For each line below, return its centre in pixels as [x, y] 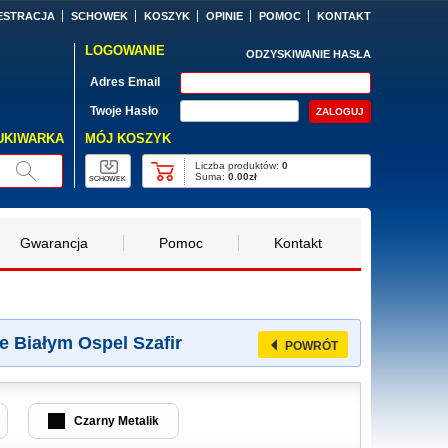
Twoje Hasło [123, 110]
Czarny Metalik [114, 421]
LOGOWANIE [124, 50]
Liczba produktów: [239, 165]
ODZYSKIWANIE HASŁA [308, 54]
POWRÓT [311, 346]
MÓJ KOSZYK [127, 138]
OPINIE [224, 16]
